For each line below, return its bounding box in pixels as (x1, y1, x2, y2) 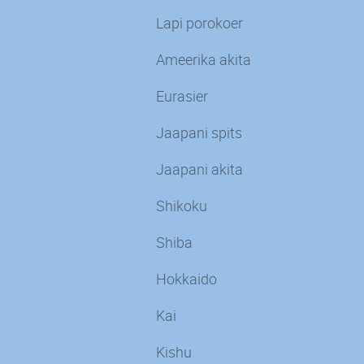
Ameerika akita (156, 49, 251, 69)
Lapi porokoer (156, 12, 243, 32)
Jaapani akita (156, 158, 243, 179)
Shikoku (156, 195, 207, 215)
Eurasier (156, 85, 208, 106)
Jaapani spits (156, 122, 242, 142)
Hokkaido (156, 268, 217, 288)
